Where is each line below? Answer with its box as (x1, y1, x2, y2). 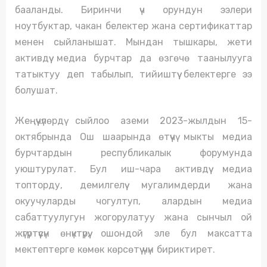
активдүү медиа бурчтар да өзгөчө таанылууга (15, 52, 252, 64)
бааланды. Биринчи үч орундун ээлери (15, 4, 252, 16)
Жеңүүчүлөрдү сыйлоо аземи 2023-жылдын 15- (15, 115, 252, 127)
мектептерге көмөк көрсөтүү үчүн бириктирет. (15, 244, 218, 256)
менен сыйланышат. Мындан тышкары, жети (15, 36, 252, 48)
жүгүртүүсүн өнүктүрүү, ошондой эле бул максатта (15, 228, 252, 240)
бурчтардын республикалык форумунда (15, 147, 252, 159)
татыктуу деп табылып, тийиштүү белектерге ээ (15, 69, 252, 80)
